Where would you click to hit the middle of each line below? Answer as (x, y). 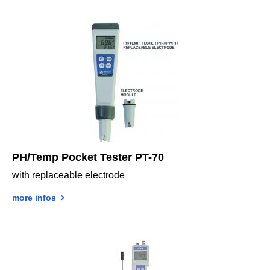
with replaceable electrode (68, 175)
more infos (35, 197)
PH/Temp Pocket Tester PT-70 (88, 157)
